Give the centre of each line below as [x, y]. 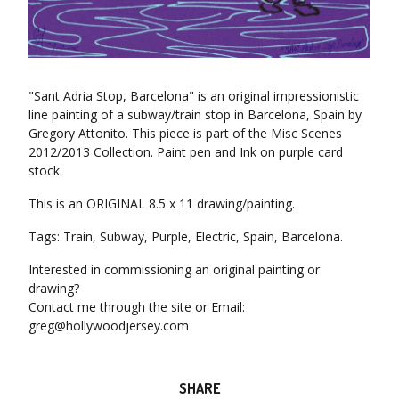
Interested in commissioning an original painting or [174, 269]
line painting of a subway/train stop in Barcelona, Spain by [195, 114]
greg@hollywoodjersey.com [109, 325]
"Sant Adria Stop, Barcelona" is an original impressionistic [194, 95]
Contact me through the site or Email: [137, 306]
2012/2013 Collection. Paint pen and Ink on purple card [186, 151]
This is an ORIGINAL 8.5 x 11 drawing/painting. [162, 203]
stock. [45, 170]
